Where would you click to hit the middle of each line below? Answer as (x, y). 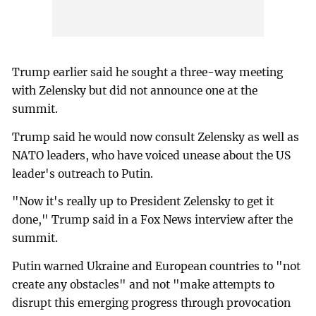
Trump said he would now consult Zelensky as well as (156, 137)
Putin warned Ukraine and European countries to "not (157, 267)
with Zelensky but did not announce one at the (135, 90)
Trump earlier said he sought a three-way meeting (148, 72)
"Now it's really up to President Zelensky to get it (143, 202)
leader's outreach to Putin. (83, 174)
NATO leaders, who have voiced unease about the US (152, 155)
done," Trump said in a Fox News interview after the (153, 220)
